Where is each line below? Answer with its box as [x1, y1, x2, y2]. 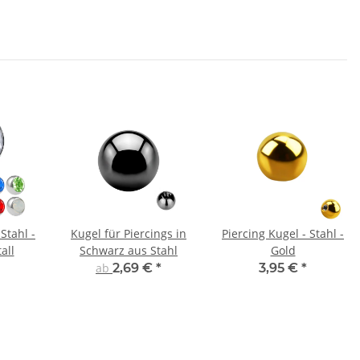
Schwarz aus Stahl [80, 243, 178, 259]
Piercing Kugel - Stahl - [222, 226, 344, 242]
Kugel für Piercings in [71, 226, 186, 242]
